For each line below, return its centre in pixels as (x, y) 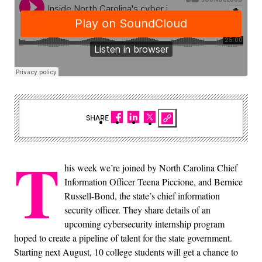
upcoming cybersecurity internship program (144, 223)
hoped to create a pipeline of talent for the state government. (123, 237)
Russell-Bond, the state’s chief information (142, 195)
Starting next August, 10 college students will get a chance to (126, 251)
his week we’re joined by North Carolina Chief (151, 167)
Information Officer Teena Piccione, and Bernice (154, 181)
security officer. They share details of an (137, 209)
